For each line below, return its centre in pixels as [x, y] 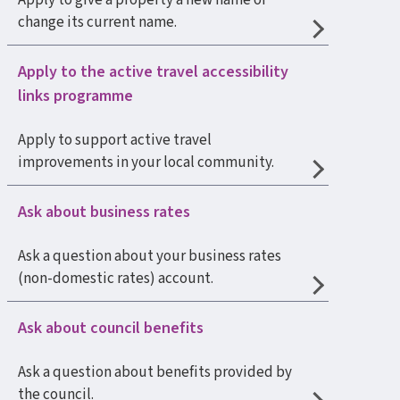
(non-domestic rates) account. [116, 279]
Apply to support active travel [115, 140]
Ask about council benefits [111, 328]
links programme [75, 96]
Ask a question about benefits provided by [155, 372]
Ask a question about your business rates [150, 256]
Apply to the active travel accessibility [153, 72]
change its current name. [97, 22]
